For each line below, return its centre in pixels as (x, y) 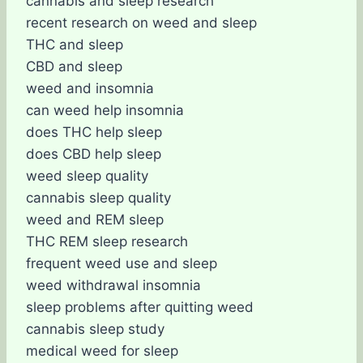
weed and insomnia (90, 88)
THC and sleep (75, 45)
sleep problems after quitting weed (140, 307)
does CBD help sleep (94, 154)
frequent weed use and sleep (122, 263)
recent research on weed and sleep (141, 23)
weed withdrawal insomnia (113, 285)
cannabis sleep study (95, 329)
